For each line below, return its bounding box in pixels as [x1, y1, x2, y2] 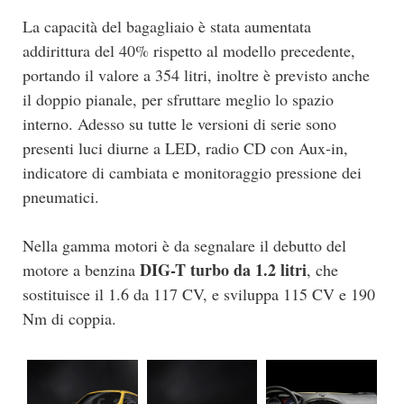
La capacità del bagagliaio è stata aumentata [23, 15, 311, 38]
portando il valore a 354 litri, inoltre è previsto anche [23, 64, 370, 87]
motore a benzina [23, 259, 140, 281]
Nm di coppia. [23, 308, 116, 330]
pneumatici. [23, 186, 99, 208]
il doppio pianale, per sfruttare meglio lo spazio [23, 88, 334, 111]
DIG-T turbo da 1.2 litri [140, 258, 307, 282]
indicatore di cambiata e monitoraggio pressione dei [23, 161, 362, 184]
